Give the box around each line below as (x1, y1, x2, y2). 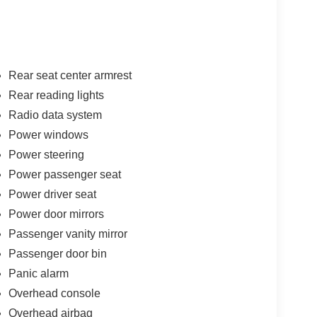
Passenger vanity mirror (8, 227, 127, 240)
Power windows (8, 128, 88, 141)
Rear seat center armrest (8, 69, 132, 81)
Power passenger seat (8, 168, 121, 180)
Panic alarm (8, 267, 69, 279)
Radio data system (8, 108, 102, 121)
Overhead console (8, 287, 100, 299)
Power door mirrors (8, 207, 104, 220)
